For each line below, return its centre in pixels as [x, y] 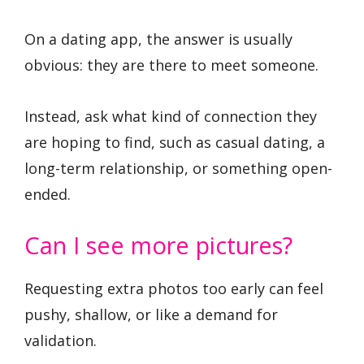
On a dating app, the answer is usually [158, 39]
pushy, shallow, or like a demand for [151, 315]
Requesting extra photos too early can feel [174, 289]
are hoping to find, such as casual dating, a [175, 142]
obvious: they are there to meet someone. [171, 65]
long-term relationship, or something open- [178, 168]
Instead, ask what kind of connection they [171, 116]
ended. [48, 194]
